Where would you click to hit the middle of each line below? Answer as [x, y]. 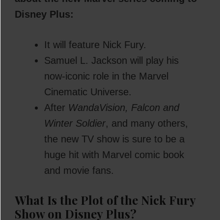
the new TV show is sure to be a [114, 139]
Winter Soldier [75, 123]
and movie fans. [79, 170]
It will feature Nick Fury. [95, 44]
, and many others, [147, 123]
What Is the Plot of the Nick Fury [105, 200]
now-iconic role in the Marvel [106, 76]
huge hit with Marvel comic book [114, 154]
